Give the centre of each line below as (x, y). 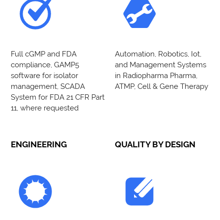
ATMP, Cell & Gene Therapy (162, 86)
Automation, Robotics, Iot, (158, 54)
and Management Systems (161, 64)
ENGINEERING (39, 144)
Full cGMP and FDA (44, 54)
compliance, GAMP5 (45, 64)
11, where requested (45, 108)
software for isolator (45, 75)
